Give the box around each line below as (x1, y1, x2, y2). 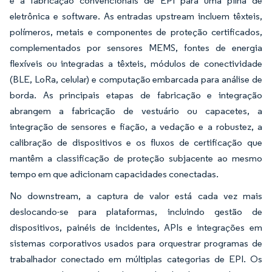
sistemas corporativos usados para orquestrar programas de (10, 237, 262, 250)
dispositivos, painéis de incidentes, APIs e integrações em (10, 222, 262, 234)
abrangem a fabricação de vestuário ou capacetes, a (10, 105, 262, 117)
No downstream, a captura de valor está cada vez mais (10, 190, 262, 202)
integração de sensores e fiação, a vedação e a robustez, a (10, 121, 262, 133)
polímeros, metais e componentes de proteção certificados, (10, 26, 262, 38)
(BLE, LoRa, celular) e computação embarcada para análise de (10, 73, 262, 86)
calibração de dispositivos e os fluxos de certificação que (10, 137, 262, 149)
